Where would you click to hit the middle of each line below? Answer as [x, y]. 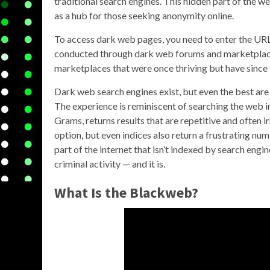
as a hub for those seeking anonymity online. [144, 15]
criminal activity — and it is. [110, 164]
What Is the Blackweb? [126, 193]
